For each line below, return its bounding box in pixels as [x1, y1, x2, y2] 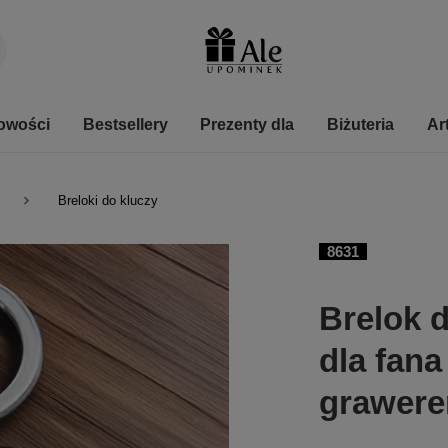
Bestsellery [82, 116, 168, 133]
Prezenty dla [200, 116, 295, 133]
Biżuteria [327, 116, 395, 133]
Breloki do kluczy [58, 193, 158, 208]
